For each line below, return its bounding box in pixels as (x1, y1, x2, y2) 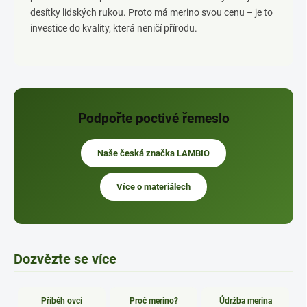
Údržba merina (219, 296, 272, 306)
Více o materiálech (116, 182, 191, 192)
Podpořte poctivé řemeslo (77, 110, 230, 126)
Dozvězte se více (14, 251, 116, 267)
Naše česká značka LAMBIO (97, 148, 210, 158)
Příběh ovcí (41, 296, 82, 306)
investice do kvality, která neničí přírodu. (30, 23, 197, 34)
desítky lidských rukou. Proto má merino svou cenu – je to (30, 7, 273, 18)
